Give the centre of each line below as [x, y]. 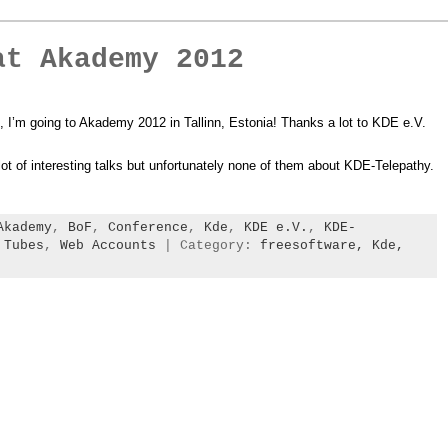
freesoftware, [316, 245]
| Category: [208, 245]
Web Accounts [108, 245]
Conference [148, 227]
